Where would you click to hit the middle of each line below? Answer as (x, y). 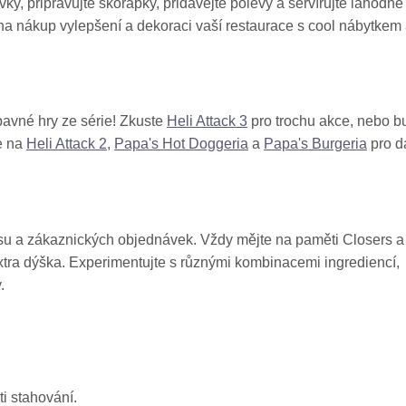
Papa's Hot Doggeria (181, 144)
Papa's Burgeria (315, 144)
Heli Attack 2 (67, 144)
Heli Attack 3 (207, 121)
